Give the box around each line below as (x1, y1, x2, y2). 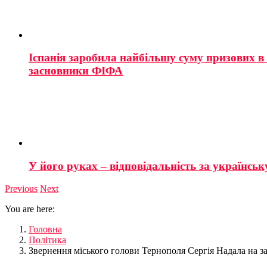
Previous (5, 184, 38, 194)
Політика (29, 235, 66, 246)
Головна (29, 224, 62, 235)
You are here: (5, 204, 55, 215)
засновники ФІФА (29, 64, 123, 77)
